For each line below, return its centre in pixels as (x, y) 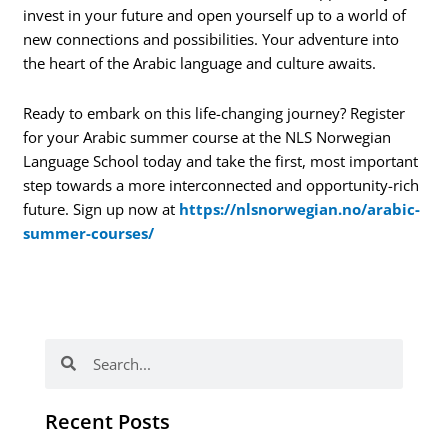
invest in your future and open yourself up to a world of (215, 15)
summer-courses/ (89, 232)
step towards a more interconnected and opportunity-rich (221, 184)
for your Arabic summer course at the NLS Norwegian (207, 136)
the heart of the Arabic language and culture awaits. (200, 63)
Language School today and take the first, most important (221, 160)
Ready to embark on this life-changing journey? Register (214, 112)
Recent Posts (107, 421)
